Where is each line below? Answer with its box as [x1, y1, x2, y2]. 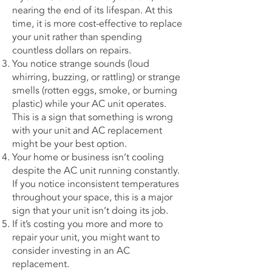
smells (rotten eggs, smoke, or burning [12, 84, 177, 97]
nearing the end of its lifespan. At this [12, 4, 172, 17]
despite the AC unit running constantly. [12, 164, 180, 177]
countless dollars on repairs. [12, 44, 134, 57]
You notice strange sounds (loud [12, 57, 149, 70]
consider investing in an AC [12, 244, 130, 257]
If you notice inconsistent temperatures [12, 177, 179, 191]
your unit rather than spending [12, 30, 142, 44]
